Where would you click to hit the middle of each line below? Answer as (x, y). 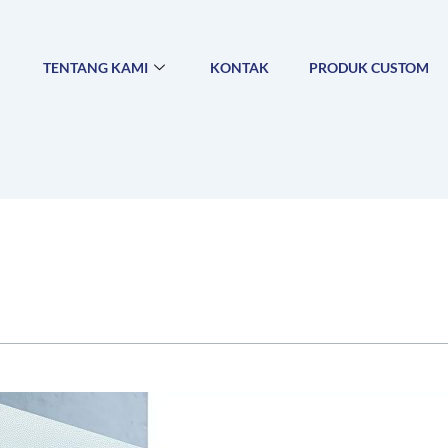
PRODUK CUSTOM (369, 67)
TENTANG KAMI (96, 67)
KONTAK (240, 67)
